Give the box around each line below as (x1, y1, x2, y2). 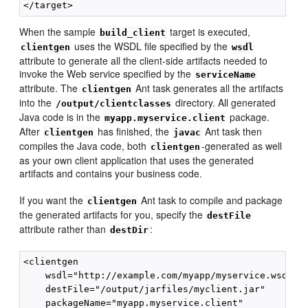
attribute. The (19, 81, 81, 96)
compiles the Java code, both (19, 139, 150, 153)
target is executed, (167, 25, 251, 39)
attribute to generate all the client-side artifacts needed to (19, 54, 268, 68)
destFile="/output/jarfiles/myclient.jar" (23, 284, 266, 295)
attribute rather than (19, 222, 109, 236)
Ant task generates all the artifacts (133, 81, 284, 96)
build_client (100, 27, 166, 38)
